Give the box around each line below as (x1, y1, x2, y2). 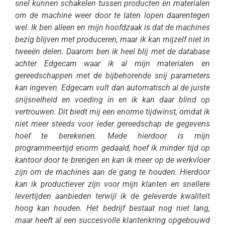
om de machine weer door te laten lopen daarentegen (15, 10, 210, 20)
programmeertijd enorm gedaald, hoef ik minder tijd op (15, 143, 210, 153)
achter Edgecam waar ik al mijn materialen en (15, 58, 210, 68)
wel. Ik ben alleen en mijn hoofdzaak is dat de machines (15, 22, 210, 32)
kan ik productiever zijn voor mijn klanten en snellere (15, 179, 210, 189)
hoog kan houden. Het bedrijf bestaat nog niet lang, (15, 203, 210, 213)
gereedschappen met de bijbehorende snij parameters (15, 70, 210, 80)
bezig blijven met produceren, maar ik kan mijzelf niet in (15, 34, 210, 44)
